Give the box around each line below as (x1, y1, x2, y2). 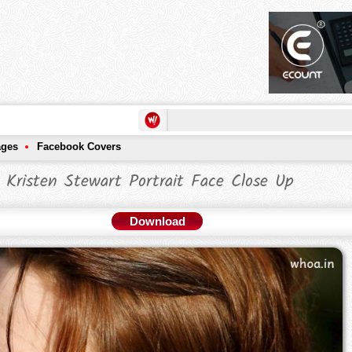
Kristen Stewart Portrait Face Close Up (6, 168, 294, 196)
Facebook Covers (37, 141, 121, 153)
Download (129, 214, 185, 229)
